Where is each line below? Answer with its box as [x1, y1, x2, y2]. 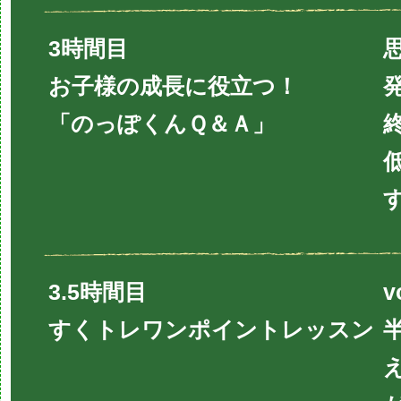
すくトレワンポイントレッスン [48, 316, 374, 342]
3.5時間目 [48, 278, 147, 304]
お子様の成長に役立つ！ [48, 73, 298, 98]
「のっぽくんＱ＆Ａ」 [48, 110, 275, 136]
